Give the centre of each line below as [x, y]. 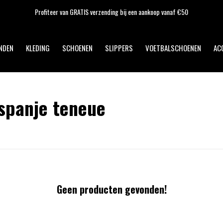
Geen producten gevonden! [111, 189]
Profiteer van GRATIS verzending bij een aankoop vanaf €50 [111, 12]
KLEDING [38, 48]
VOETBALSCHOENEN [173, 48]
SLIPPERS [119, 48]
